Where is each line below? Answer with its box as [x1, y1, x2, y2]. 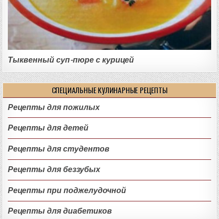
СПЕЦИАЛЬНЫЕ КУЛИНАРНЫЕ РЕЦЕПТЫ [51, 84, 168, 95]
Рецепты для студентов [8, 144, 110, 153]
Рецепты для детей [8, 123, 89, 133]
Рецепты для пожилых [8, 102, 100, 112]
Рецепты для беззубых [8, 165, 101, 175]
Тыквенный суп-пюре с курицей [8, 55, 134, 65]
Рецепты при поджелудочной [8, 185, 127, 195]
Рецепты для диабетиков [8, 206, 112, 216]
